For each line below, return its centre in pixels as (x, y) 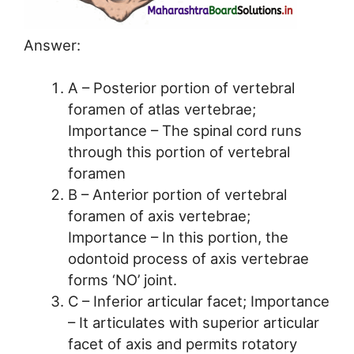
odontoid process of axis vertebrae (188, 259)
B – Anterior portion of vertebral (177, 195)
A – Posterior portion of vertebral (181, 88)
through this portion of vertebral (179, 152)
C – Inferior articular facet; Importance (198, 301)
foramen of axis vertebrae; (159, 216)
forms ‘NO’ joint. (122, 280)
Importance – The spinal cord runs (185, 131)
